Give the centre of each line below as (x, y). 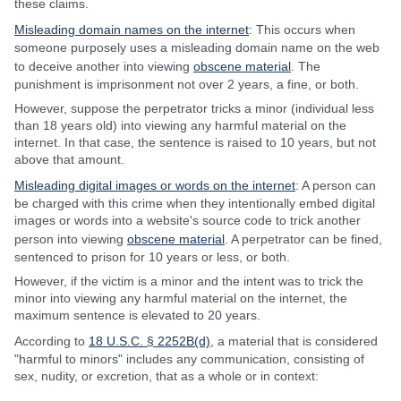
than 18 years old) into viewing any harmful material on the (180, 125)
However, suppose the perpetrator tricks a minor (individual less (194, 108)
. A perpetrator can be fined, (303, 239)
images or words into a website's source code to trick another (188, 220)
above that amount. (69, 159)
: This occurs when (302, 30)
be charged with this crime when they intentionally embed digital (195, 203)
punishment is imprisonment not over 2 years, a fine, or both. (187, 84)
